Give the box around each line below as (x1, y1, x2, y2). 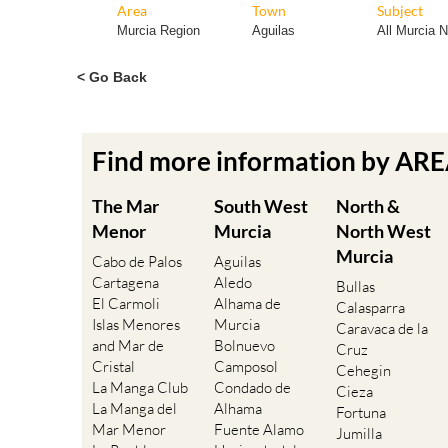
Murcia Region (117, 23, 200, 39)
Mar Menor (92, 420, 166, 440)
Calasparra (336, 298, 405, 318)
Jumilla (336, 424, 382, 444)
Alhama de (214, 294, 281, 314)
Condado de (214, 378, 291, 398)
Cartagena (92, 273, 159, 293)
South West (214, 195, 308, 218)
